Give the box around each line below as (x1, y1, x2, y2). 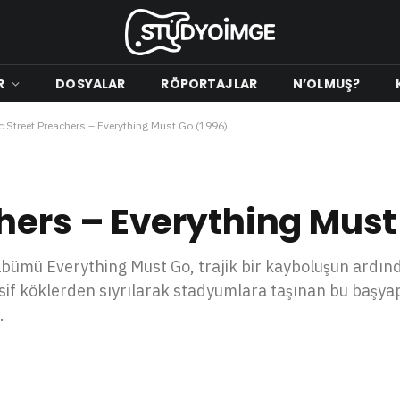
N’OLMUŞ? (292, 74, 361, 93)
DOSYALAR (55, 74, 126, 93)
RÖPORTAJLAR (161, 74, 257, 93)
